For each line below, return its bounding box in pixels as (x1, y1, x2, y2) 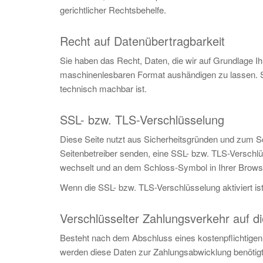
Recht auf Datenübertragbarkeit (60, 32, 225, 49)
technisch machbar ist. (60, 82, 147, 95)
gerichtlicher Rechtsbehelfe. (60, 4, 166, 16)
